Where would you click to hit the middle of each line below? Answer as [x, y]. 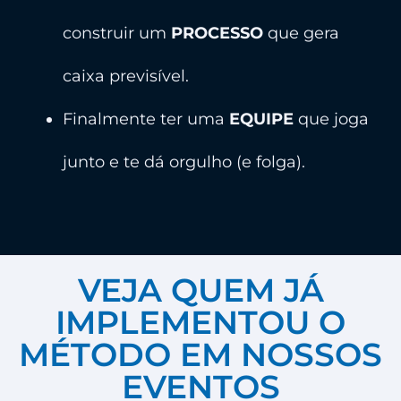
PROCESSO [217, 33]
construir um [117, 33]
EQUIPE [261, 119]
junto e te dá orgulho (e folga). [184, 162]
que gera [301, 33]
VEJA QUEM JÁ [200, 290]
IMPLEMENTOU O [200, 322]
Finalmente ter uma [146, 119]
